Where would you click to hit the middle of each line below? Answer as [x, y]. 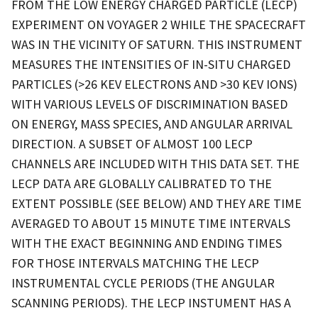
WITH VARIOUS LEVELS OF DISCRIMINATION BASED [149, 104]
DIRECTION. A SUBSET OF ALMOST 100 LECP [132, 143]
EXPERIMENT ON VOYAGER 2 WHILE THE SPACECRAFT [159, 24]
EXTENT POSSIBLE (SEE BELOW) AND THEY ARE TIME [157, 203]
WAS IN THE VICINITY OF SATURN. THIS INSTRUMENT [157, 44]
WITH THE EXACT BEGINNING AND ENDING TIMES [147, 243]
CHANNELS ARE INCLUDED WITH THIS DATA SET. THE [155, 163]
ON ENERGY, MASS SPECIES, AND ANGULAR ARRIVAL [152, 124]
